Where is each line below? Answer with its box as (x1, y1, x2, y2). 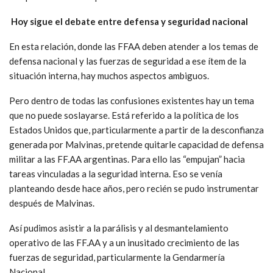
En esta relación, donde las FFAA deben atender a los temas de (9, 40, 258, 52)
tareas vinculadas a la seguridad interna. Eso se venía (9, 168, 222, 179)
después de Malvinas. (9, 197, 94, 208)
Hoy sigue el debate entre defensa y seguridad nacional (11, 15, 248, 27)
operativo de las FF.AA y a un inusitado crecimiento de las (9, 236, 239, 248)
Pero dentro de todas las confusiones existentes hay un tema (9, 94, 254, 106)
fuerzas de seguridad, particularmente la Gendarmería (9, 251, 225, 263)
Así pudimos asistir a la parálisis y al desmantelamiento (9, 222, 229, 233)
